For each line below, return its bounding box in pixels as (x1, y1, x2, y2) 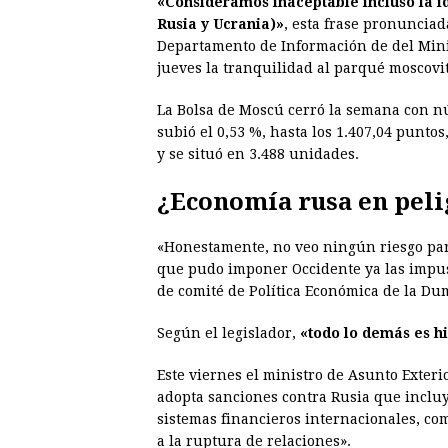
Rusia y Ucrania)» (157, 16, 284, 33)
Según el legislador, (157, 325, 300, 342)
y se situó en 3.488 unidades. (157, 146, 359, 163)
